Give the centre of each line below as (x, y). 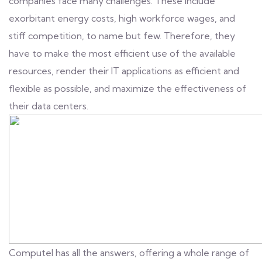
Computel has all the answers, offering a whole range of (129, 253)
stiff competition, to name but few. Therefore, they (122, 36)
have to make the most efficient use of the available (122, 53)
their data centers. (49, 106)
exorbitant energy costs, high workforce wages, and (122, 18)
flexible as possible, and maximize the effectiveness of (127, 88)
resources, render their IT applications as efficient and (124, 71)
